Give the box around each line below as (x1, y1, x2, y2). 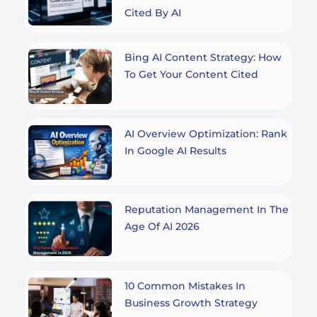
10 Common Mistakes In (124, 279, 246, 292)
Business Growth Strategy (124, 296, 258, 309)
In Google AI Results (124, 144, 226, 157)
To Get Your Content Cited (124, 67, 258, 81)
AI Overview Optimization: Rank (124, 127, 287, 140)
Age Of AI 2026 (124, 220, 200, 234)
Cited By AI (124, 6, 181, 19)
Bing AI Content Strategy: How (124, 50, 282, 64)
